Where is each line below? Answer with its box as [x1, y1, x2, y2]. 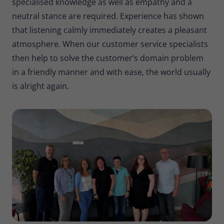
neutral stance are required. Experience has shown [12, 10, 204, 21]
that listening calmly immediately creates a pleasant [12, 24, 207, 35]
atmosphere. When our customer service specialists [12, 38, 208, 49]
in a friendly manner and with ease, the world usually [12, 66, 210, 77]
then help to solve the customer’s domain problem [12, 52, 203, 63]
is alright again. [12, 80, 69, 91]
